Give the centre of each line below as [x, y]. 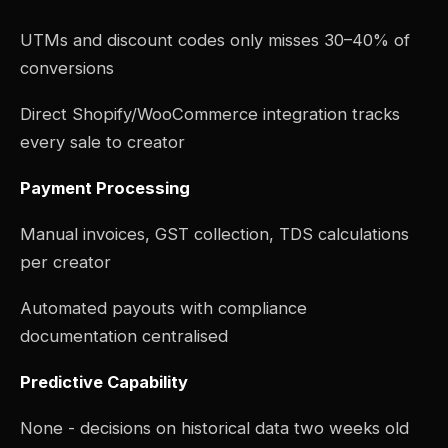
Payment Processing [105, 188]
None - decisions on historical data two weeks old [214, 428]
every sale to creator [102, 142]
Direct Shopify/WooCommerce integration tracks [210, 114]
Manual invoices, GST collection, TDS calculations [214, 234]
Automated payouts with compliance [163, 308]
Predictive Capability [104, 382]
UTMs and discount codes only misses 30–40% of [215, 40]
